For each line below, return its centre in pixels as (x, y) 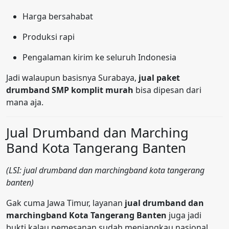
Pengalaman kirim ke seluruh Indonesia (99, 58)
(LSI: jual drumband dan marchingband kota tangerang (105, 170)
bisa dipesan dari (167, 90)
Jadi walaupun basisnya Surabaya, (72, 78)
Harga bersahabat (58, 17)
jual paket (159, 78)
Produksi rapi (49, 37)
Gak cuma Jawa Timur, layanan (65, 203)
